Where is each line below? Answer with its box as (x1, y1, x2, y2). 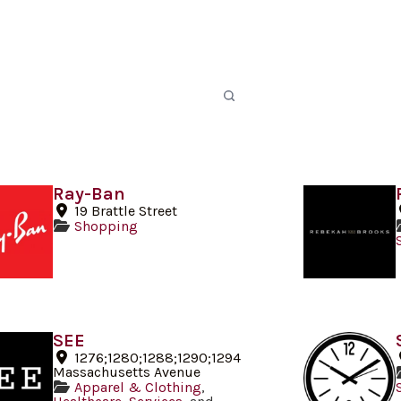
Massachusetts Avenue (52, 363, 200, 380)
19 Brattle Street (73, 202, 177, 220)
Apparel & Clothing (73, 378, 201, 396)
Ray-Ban (52, 183, 125, 205)
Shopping (73, 218, 138, 235)
